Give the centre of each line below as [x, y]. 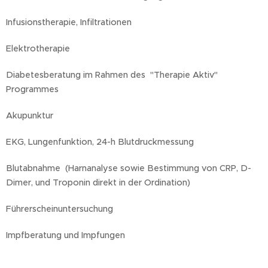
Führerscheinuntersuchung [60, 209]
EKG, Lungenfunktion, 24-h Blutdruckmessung [100, 142]
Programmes [32, 89]
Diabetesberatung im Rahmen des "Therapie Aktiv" [112, 75]
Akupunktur [30, 115]
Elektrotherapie [38, 48]
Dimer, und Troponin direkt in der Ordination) [98, 182]
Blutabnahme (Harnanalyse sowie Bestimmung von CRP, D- [129, 168]
